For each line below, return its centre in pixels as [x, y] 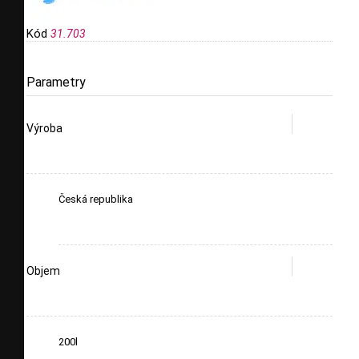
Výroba [44, 129]
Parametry [56, 83]
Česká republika [96, 200]
